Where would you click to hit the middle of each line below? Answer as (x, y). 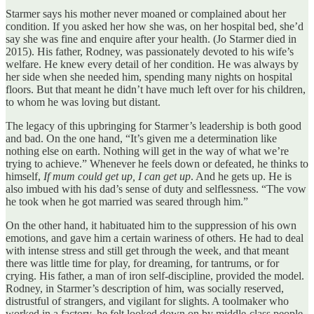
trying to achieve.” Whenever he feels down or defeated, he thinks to (157, 163)
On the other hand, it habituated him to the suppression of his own (151, 225)
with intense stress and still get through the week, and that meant (147, 250)
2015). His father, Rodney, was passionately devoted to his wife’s (150, 51)
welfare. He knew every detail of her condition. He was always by (152, 64)
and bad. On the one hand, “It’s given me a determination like (141, 138)
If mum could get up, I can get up (117, 176)
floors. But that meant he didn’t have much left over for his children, (156, 89)
